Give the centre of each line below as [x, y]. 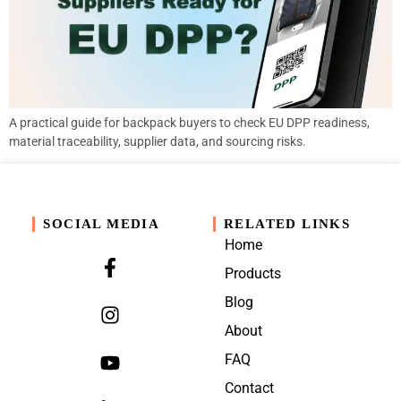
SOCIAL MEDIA [102, 223]
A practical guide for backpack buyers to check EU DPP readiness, [189, 122]
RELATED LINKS [287, 223]
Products [253, 273]
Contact [250, 388]
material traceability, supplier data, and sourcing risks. [158, 141]
